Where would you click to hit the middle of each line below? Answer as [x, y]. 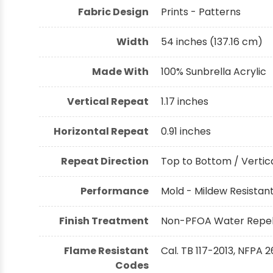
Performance [115, 191]
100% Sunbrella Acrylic [214, 71]
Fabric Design [113, 12]
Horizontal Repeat [101, 131]
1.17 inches [185, 101]
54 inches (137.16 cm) [212, 41]
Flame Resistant [106, 250]
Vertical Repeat [108, 101]
